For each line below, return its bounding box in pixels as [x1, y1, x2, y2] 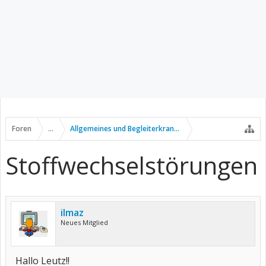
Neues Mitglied [61, 218, 108, 227]
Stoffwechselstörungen [5, 149, 258, 182]
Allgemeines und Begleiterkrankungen [70, 123, 199, 134]
